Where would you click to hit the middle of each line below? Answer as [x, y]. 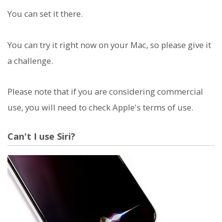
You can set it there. [45, 14]
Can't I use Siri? [41, 137]
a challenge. [30, 60]
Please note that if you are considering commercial [105, 91]
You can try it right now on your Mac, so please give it [109, 45]
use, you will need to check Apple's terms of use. [100, 107]
